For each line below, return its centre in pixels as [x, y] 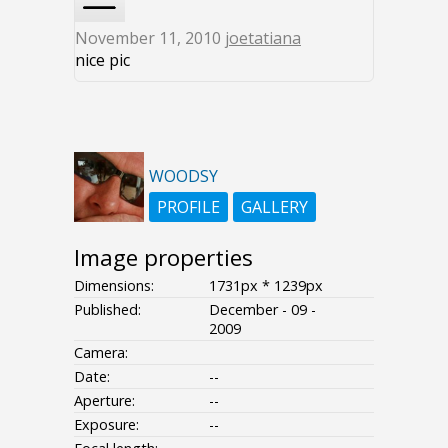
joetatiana [263, 37]
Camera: [101, 352]
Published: [107, 309]
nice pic [102, 59]
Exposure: [106, 424]
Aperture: [104, 400]
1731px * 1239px [266, 285]
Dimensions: [114, 285]
